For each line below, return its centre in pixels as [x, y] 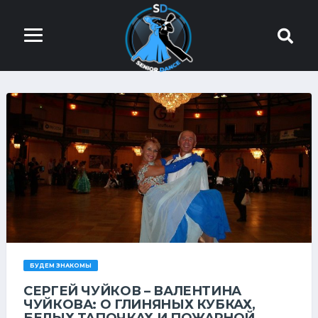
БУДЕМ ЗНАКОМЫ [60, 266]
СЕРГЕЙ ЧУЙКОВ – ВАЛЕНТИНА [132, 291]
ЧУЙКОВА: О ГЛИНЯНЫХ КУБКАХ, [139, 305]
